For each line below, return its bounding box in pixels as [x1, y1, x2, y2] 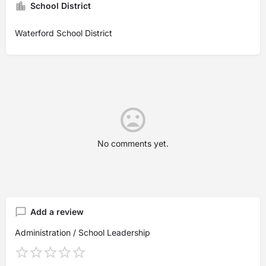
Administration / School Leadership [15, 227, 150, 237]
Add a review [30, 207, 84, 217]
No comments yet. [97, 138, 169, 148]
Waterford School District [15, 28, 112, 38]
